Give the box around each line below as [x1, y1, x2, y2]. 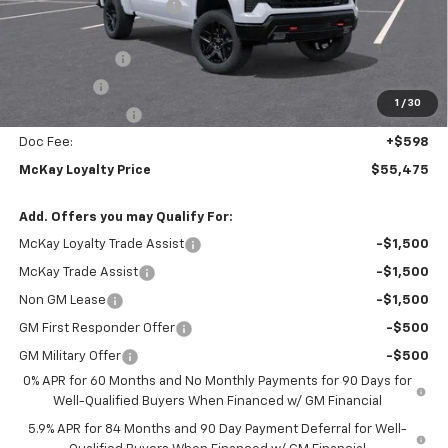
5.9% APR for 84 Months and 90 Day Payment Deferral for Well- [27, 422, 407, 436]
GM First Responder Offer [18, 321, 175, 335]
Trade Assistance [18, 107, 125, 121]
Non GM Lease [18, 293, 106, 307]
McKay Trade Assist [18, 265, 138, 279]
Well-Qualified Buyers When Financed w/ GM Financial [53, 394, 383, 408]
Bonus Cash [18, 79, 92, 93]
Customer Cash [18, 51, 114, 65]
